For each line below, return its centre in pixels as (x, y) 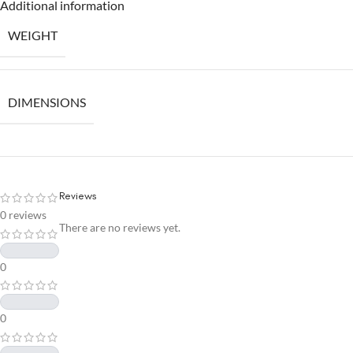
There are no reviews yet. (120, 227)
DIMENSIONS (47, 102)
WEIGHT (33, 35)
